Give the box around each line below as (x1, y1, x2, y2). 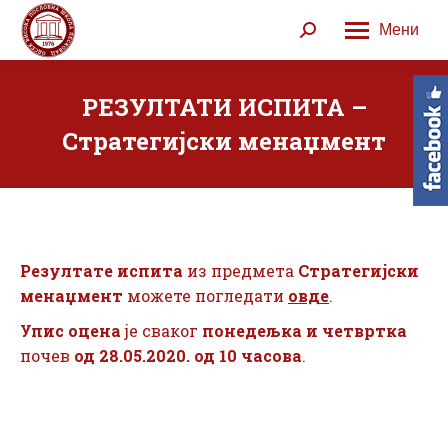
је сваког (121, 320, 202, 341)
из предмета (183, 260, 298, 281)
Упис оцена (20, 320, 121, 341)
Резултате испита (20, 260, 183, 281)
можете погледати (127, 285, 288, 306)
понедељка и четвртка (202, 320, 407, 341)
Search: (299, 23, 357, 44)
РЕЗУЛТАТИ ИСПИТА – (81, 91, 367, 123)
